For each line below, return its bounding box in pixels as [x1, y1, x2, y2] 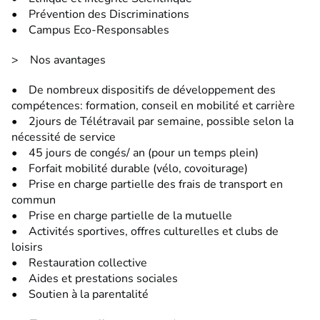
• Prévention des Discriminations [11, 6, 189, 23]
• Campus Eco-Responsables [11, 22, 169, 39]
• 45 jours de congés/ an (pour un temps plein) [11, 145, 259, 161]
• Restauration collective [11, 255, 147, 271]
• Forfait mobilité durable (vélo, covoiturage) [11, 161, 248, 177]
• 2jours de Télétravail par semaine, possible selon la [11, 114, 294, 130]
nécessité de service [11, 129, 116, 146]
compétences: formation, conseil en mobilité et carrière [11, 98, 295, 114]
